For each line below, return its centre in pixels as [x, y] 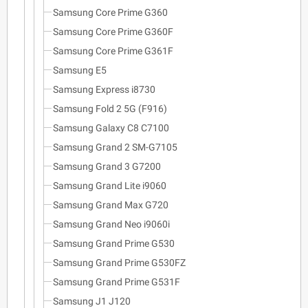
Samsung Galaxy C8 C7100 [111, 128]
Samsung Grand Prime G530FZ [119, 262]
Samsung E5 [80, 70]
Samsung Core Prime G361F [113, 51]
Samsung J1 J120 [92, 301]
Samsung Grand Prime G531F [117, 282]
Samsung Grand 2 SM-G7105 [115, 147]
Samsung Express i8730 [104, 89]
